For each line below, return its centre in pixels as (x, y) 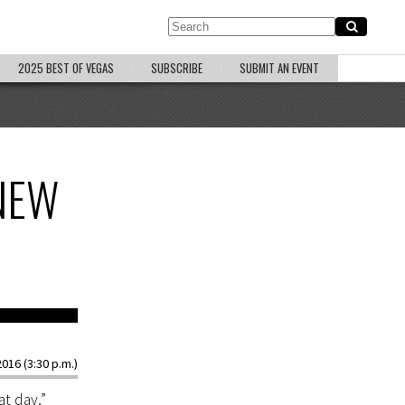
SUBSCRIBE (177, 68)
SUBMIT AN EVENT (279, 68)
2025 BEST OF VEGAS (66, 68)
